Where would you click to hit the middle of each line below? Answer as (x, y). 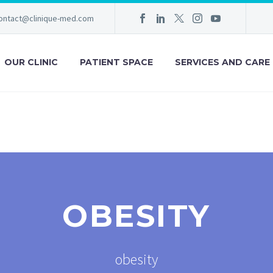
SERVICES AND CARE (222, 62)
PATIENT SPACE (116, 62)
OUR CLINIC (31, 62)
